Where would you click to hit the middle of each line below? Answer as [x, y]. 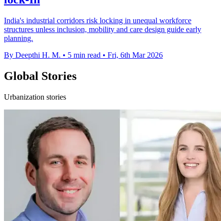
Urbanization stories [35, 97]
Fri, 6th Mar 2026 [135, 55]
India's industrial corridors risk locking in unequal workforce [98, 21]
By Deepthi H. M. [32, 55]
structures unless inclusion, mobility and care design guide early [103, 30]
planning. [18, 38]
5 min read [84, 55]
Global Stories [40, 76]
